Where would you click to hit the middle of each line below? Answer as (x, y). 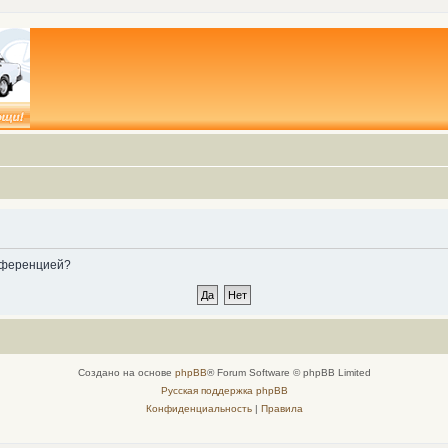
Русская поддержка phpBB (224, 390)
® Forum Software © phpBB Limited (288, 372)
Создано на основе (126, 372)
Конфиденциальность (198, 408)
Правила (281, 408)
